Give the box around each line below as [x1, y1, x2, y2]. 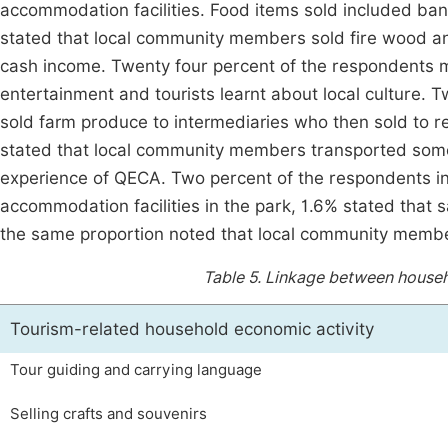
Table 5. [203, 267, 265, 287]
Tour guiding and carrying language [10, 360, 262, 379]
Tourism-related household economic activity [10, 318, 374, 339]
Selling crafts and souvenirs [10, 404, 207, 423]
